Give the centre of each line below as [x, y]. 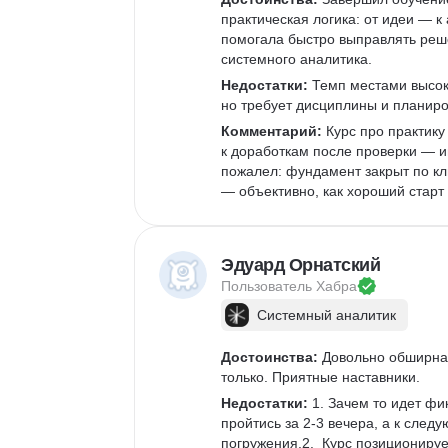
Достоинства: [269, 357]
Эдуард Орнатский [300, 265]
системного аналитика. [298, 59]
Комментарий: [271, 131]
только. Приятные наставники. [320, 377]
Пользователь [268, 286]
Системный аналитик [326, 315]
